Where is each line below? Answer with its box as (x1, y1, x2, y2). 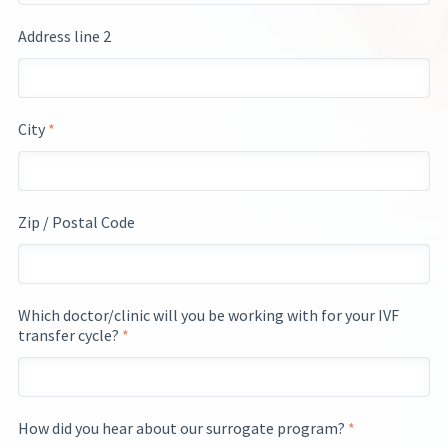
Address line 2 (18, 26, 111, 47)
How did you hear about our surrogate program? (18, 417, 348, 438)
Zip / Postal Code (18, 211, 135, 232)
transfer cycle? (18, 324, 122, 345)
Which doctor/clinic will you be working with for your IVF (18, 304, 399, 325)
